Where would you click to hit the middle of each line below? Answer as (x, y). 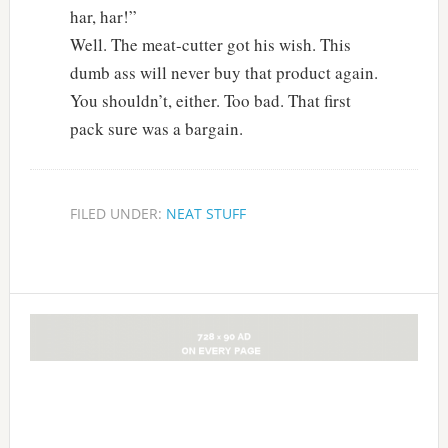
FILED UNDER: (117, 213)
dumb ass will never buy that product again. (223, 72)
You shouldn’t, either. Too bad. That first (210, 100)
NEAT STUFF (205, 213)
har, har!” (103, 16)
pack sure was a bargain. (156, 128)
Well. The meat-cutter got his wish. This (210, 44)
